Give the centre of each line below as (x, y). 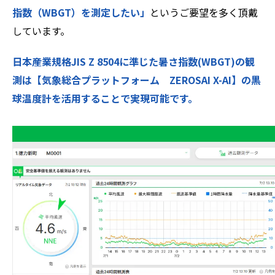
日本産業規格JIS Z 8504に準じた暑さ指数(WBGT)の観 (134, 61)
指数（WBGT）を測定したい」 (81, 12)
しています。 (41, 30)
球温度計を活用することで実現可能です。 (105, 98)
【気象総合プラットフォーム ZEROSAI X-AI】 (137, 79)
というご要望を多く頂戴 (204, 12)
